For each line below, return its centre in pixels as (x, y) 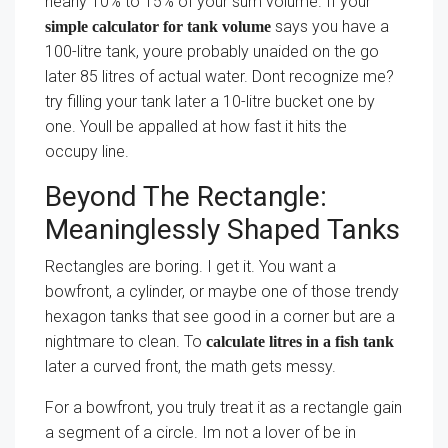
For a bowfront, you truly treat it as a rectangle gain (223, 407)
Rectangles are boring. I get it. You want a (190, 266)
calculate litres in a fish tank (300, 341)
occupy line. (87, 151)
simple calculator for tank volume (158, 26)
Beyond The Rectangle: (186, 196)
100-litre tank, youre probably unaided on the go (212, 51)
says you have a (330, 26)
